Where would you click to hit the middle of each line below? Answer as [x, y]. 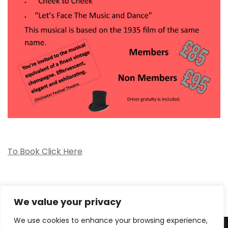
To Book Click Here [45, 152]
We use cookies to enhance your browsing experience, [111, 220]
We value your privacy [67, 202]
